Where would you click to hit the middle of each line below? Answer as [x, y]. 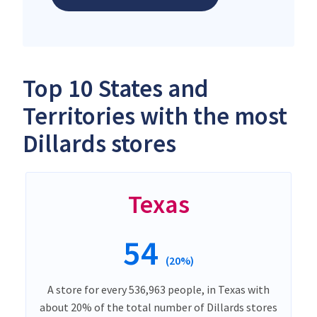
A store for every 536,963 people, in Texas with [158, 289]
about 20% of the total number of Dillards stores [158, 307]
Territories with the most [155, 116]
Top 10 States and [116, 88]
